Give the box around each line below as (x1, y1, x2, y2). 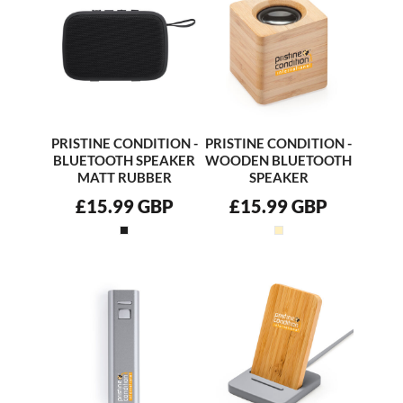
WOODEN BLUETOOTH (205, 151, 353, 168)
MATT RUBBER (76, 168, 172, 185)
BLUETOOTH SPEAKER (53, 151, 196, 168)
